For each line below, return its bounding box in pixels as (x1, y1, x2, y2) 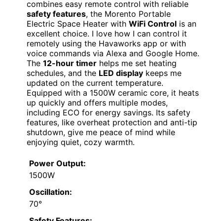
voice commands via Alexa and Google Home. (27, 48, 199, 59)
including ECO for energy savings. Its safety (27, 108, 190, 118)
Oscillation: (29, 187, 72, 197)
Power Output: (29, 158, 86, 169)
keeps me (143, 68, 182, 78)
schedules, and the (27, 68, 99, 78)
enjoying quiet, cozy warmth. (27, 137, 135, 147)
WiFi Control (129, 19, 177, 29)
